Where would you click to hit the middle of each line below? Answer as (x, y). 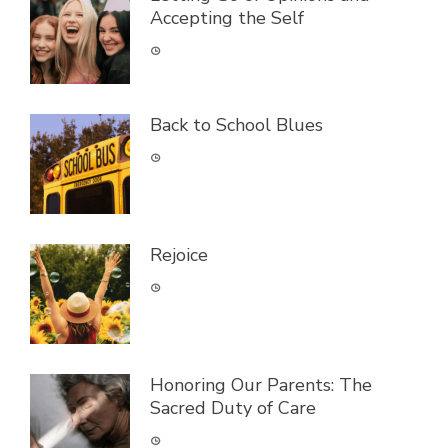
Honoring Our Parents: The (261, 385)
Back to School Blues (236, 125)
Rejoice (179, 255)
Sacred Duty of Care (233, 408)
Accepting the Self (227, 18)
